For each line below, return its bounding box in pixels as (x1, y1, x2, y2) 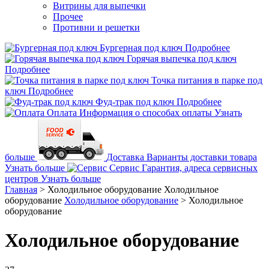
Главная (5, 184, 37, 195)
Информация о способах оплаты (79, 107, 212, 118)
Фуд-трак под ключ (95, 97, 174, 107)
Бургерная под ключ (100, 43, 183, 53)
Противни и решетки (53, 22, 140, 32)
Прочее (53, 11, 83, 22)
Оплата (47, 107, 77, 118)
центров (5, 174, 38, 184)
